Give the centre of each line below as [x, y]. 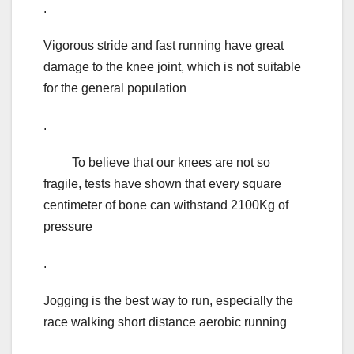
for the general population [115, 88]
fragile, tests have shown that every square [162, 184]
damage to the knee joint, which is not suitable [172, 67]
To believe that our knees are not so [157, 163]
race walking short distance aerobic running [165, 322]
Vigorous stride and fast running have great [164, 46]
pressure [68, 227]
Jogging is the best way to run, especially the [168, 301]
